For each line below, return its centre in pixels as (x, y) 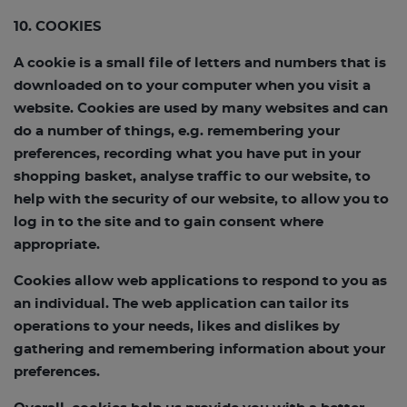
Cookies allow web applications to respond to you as (200, 281)
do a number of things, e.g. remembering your (177, 131)
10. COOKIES (58, 27)
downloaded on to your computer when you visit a (192, 86)
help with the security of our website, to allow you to (201, 199)
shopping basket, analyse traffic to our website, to (192, 177)
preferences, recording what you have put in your (187, 154)
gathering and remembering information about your (199, 349)
